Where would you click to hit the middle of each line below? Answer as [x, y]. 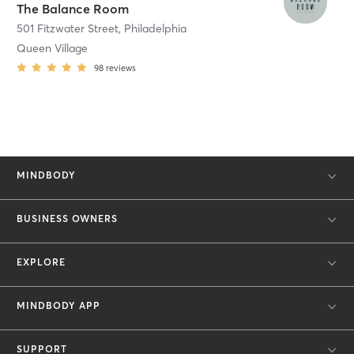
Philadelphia [155, 28]
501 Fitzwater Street [68, 28]
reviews [121, 68]
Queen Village [52, 48]
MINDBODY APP [58, 305]
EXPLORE [41, 262]
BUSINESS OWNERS [67, 218]
